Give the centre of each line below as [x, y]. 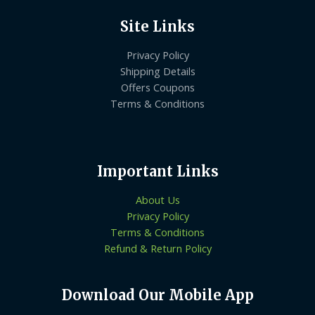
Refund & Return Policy [157, 248]
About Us [157, 199]
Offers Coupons [157, 87]
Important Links [157, 171]
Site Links [157, 26]
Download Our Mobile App [157, 295]
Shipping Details [157, 71]
